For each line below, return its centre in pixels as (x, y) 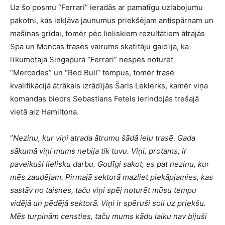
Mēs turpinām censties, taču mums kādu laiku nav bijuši (108, 216)
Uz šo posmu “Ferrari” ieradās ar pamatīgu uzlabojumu (106, 7)
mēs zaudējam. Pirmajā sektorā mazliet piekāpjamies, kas (111, 177)
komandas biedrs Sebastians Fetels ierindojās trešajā (104, 98)
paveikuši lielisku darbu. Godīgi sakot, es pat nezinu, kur (110, 164)
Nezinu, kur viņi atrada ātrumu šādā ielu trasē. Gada (104, 138)
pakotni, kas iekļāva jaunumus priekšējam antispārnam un (112, 20)
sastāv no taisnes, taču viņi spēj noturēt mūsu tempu (103, 190)
